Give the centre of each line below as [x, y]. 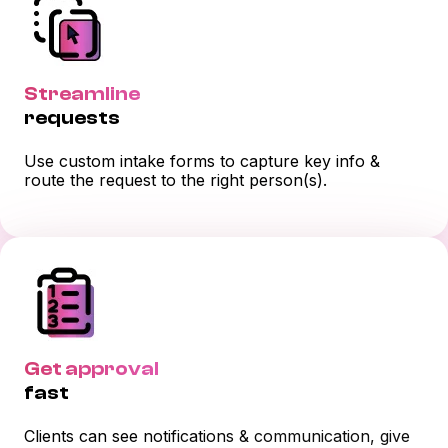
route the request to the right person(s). [175, 180]
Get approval [91, 368]
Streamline [82, 93]
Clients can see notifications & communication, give [217, 435]
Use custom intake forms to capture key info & [202, 161]
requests [72, 117]
